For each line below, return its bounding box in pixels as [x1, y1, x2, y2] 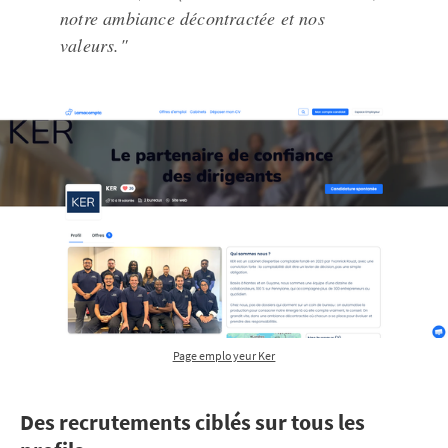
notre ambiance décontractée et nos [60, 6, 325, 30]
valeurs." [60, 33, 128, 57]
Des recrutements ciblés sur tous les [20, 408, 365, 437]
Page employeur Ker [172, 348, 276, 364]
